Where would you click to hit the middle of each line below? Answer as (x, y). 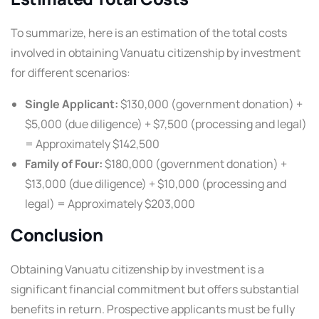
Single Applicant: (72, 104)
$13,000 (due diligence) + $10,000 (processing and (156, 184)
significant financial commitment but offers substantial (155, 289)
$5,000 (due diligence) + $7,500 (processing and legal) (166, 124)
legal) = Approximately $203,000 (110, 204)
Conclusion (57, 235)
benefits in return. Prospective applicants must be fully (153, 309)
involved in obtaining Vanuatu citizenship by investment (156, 53)
